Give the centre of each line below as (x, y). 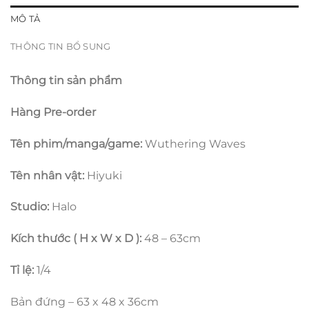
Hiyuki (104, 175)
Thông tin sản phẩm (66, 81)
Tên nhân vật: (49, 175)
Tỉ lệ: (23, 270)
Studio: (31, 207)
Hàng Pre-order (53, 112)
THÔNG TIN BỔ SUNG (61, 47)
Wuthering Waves (195, 143)
